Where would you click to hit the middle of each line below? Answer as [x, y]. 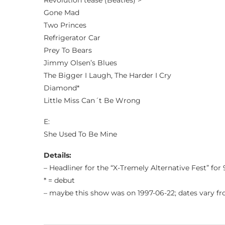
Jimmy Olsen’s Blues [80, 63]
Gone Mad [62, 13]
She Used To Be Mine [80, 134]
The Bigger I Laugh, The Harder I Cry [107, 75]
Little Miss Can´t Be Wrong [92, 100]
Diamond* [62, 88]
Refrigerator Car [72, 38]
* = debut [59, 180]
